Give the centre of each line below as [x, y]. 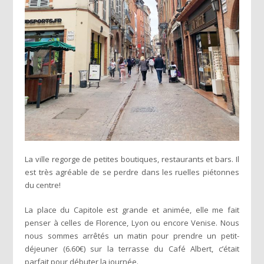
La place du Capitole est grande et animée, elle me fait [132, 209]
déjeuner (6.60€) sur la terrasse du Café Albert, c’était [132, 248]
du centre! [43, 185]
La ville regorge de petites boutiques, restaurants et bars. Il [132, 159]
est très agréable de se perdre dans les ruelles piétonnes [132, 172]
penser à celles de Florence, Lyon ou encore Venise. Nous [132, 222]
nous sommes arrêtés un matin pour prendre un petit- [132, 235]
